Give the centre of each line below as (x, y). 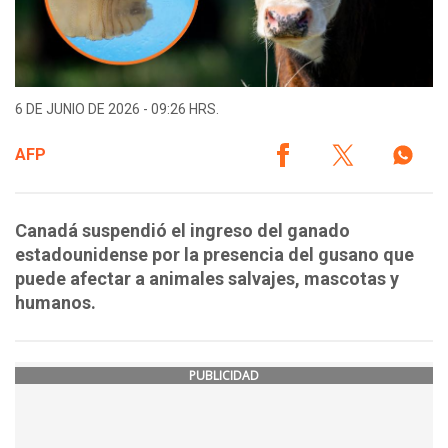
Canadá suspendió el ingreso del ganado (182, 231)
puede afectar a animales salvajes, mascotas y (207, 279)
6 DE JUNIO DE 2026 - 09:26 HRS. (117, 109)
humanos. (55, 303)
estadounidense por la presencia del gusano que (214, 255)
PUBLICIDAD (224, 376)
